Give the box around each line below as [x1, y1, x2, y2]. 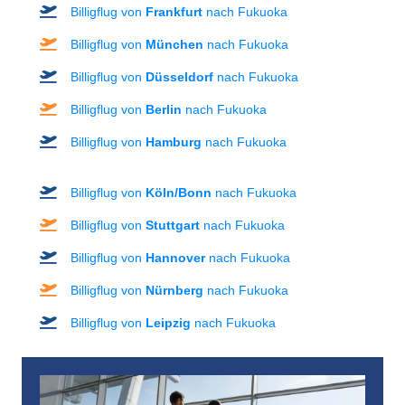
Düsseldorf [146, 69, 213, 84]
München [146, 36, 203, 52]
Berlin [146, 101, 182, 117]
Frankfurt [146, 4, 202, 19]
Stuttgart [146, 217, 200, 232]
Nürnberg [146, 282, 203, 297]
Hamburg [146, 134, 202, 149]
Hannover [146, 250, 205, 265]
